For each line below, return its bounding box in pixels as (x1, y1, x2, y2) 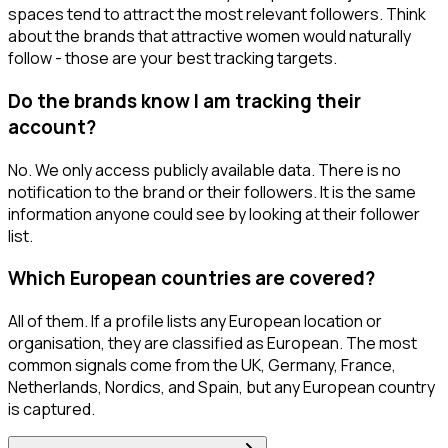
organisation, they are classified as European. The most (8, 332, 417, 355)
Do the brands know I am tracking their (8, 88, 361, 114)
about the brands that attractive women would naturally (8, 25, 411, 48)
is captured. (8, 398, 95, 421)
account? (8, 114, 96, 140)
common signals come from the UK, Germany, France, (8, 354, 396, 377)
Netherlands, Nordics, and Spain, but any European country (8, 376, 435, 399)
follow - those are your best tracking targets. (8, 47, 337, 70)
